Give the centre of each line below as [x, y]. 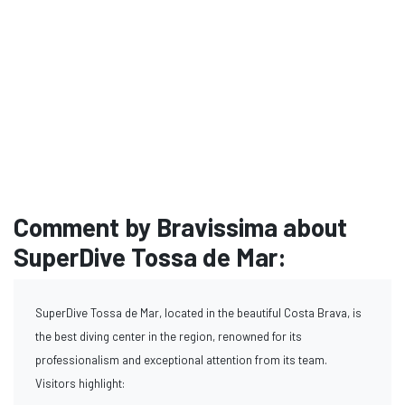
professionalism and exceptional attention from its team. [181, 359]
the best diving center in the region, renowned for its [169, 336]
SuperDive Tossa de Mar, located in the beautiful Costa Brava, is [198, 312]
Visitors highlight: [80, 383]
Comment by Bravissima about [180, 226]
